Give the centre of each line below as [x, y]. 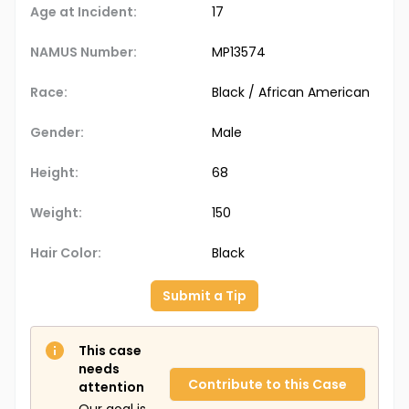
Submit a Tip [204, 296]
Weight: [56, 213]
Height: [54, 173]
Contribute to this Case [267, 385]
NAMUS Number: [84, 52]
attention [111, 388]
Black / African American [291, 93]
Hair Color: [66, 253]
